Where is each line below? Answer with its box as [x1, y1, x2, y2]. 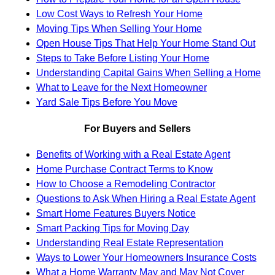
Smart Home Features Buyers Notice [36, 207, 196, 219]
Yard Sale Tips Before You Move [36, 97, 177, 108]
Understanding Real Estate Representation [36, 237, 223, 248]
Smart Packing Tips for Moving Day [36, 222, 189, 233]
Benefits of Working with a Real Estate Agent [36, 149, 230, 160]
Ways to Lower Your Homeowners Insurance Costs [36, 252, 257, 263]
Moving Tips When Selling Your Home [36, 23, 202, 34]
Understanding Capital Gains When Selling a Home [36, 68, 261, 79]
